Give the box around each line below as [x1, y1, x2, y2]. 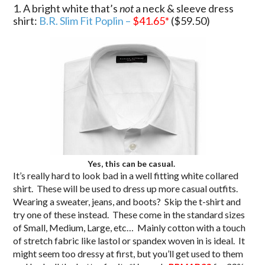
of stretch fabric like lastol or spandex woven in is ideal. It [13, 234, 245, 246]
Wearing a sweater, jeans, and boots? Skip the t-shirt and [13, 195, 241, 207]
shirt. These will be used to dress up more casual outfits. [13, 182, 240, 194]
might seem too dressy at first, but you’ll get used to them [13, 247, 244, 259]
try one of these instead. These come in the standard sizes [13, 208, 245, 220]
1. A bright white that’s [13, 1, 120, 15]
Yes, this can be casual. [88, 158, 176, 169]
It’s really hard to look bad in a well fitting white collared [13, 169, 239, 181]
